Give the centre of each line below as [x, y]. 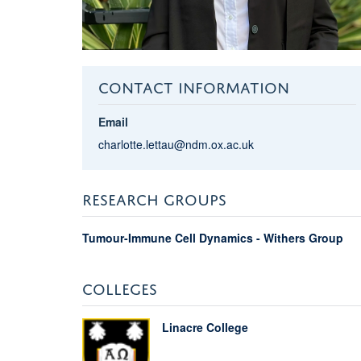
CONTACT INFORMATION [193, 85]
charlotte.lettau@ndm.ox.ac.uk [176, 144]
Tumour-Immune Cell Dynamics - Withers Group [213, 237]
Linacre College [205, 327]
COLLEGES [120, 286]
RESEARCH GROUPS [154, 197]
